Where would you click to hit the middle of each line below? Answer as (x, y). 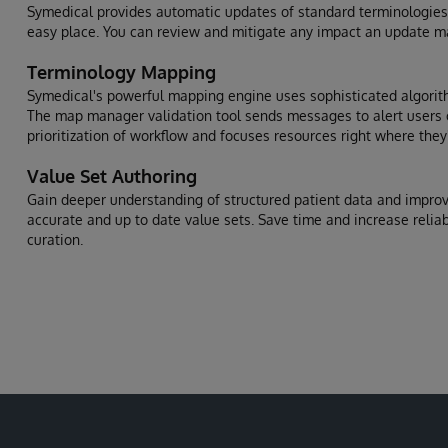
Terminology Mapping (121, 72)
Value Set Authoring (112, 176)
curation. (55, 239)
